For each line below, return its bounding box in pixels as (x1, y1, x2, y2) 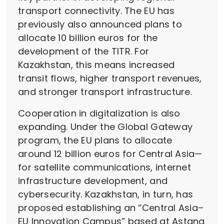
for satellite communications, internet (18, 161, 191, 174)
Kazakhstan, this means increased (18, 58, 175, 71)
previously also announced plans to (18, 18, 182, 31)
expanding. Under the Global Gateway (18, 120, 193, 133)
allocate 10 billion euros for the (18, 31, 158, 44)
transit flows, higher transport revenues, (18, 72, 202, 85)
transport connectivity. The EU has (18, 4, 174, 17)
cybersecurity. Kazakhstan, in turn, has (18, 188, 193, 201)
